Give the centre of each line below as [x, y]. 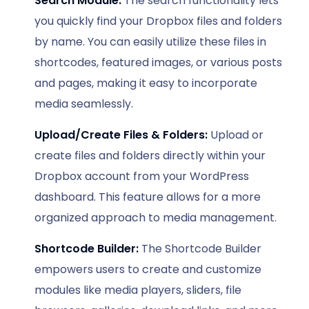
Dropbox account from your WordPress [142, 176]
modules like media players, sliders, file [138, 290]
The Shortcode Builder [200, 248]
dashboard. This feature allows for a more [148, 197]
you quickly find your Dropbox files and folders [158, 21]
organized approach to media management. [156, 217]
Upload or [236, 134]
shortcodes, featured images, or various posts [158, 62]
